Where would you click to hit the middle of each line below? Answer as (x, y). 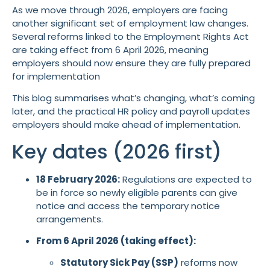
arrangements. (70, 219)
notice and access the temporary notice (128, 206)
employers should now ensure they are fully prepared (131, 63)
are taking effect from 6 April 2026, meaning (110, 49)
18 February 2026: (78, 179)
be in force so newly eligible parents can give (137, 192)
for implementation (56, 76)
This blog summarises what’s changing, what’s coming (133, 98)
